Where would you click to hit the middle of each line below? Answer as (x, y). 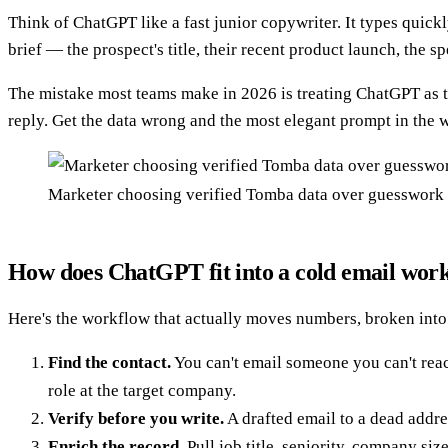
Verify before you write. (136, 419)
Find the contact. (109, 363)
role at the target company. (142, 391)
